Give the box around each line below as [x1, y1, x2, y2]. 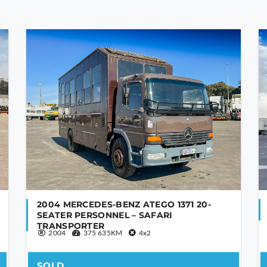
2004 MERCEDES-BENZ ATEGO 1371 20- [37, 198, 211, 210]
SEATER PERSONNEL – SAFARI [37, 209, 173, 221]
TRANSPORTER [37, 220, 105, 231]
